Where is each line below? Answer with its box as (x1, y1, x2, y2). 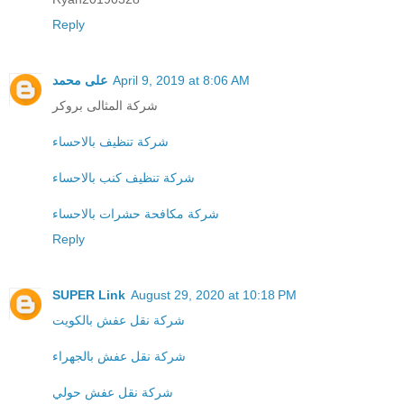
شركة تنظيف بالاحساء (52, 133, 169, 149)
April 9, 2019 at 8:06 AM (113, 72, 250, 87)
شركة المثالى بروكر (52, 97, 158, 113)
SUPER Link (52, 287, 125, 302)
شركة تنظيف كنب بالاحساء (52, 170, 195, 185)
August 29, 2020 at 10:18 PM (131, 287, 297, 302)
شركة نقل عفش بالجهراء (52, 348, 186, 363)
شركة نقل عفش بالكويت (52, 312, 185, 327)
